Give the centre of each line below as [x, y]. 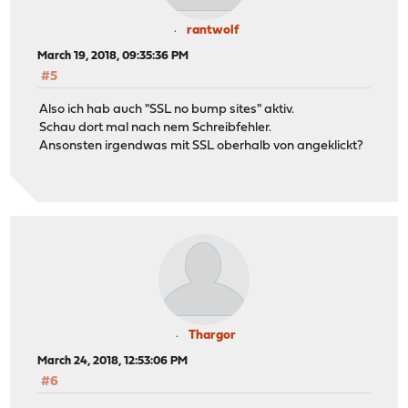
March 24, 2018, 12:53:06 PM [113, 361]
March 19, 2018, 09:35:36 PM [113, 56]
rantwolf [212, 31]
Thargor [212, 335]
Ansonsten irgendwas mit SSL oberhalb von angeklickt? [202, 147]
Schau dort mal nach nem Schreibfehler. [156, 128]
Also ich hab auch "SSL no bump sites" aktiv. [167, 110]
